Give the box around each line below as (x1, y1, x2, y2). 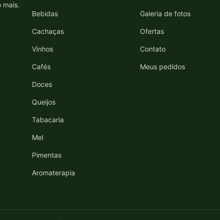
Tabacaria (31, 115, 64, 124)
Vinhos (31, 44, 53, 53)
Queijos (31, 97, 55, 106)
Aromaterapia (31, 168, 75, 177)
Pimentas (31, 150, 61, 159)
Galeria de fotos (140, 9, 191, 18)
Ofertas (140, 27, 165, 35)
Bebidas (31, 9, 58, 18)
